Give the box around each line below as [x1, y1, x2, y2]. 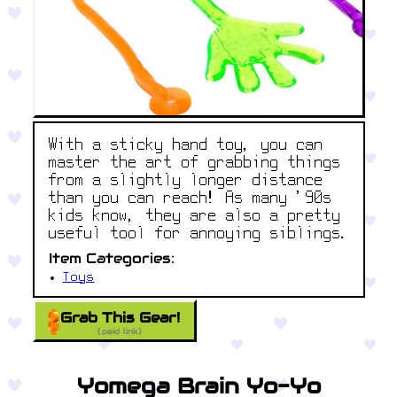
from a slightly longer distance [48, 174, 323, 190]
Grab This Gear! [59, 307, 180, 327]
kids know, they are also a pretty [48, 209, 341, 225]
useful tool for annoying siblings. [48, 227, 350, 243]
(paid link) [97, 325, 143, 336]
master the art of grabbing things [48, 156, 341, 172]
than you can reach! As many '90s [48, 191, 332, 207]
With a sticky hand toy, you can [48, 138, 323, 154]
